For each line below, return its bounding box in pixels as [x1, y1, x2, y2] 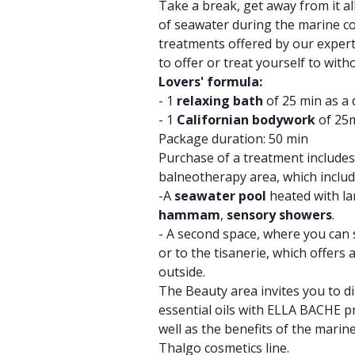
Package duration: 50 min [158, 130, 308, 147]
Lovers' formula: [158, 73, 262, 90]
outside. [158, 263, 205, 281]
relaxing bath [177, 92, 263, 109]
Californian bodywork [177, 111, 315, 128]
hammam [158, 206, 220, 223]
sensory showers [227, 206, 332, 223]
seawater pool [174, 187, 266, 204]
